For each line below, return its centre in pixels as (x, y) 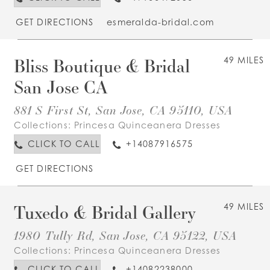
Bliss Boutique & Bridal (102, 66)
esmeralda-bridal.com (161, 22)
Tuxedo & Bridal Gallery (105, 212)
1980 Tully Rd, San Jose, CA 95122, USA (125, 235)
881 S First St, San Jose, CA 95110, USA (123, 109)
